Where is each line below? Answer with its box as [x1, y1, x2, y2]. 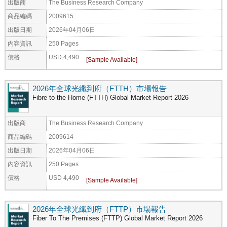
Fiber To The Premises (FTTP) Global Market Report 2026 [32, 214, 203, 222]
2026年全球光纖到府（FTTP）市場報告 [32, 204, 166, 213]
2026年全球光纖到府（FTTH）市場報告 [32, 84, 167, 93]
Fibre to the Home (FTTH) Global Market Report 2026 [32, 94, 188, 101]
